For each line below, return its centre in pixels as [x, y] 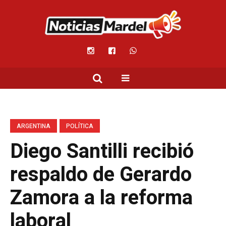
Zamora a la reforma [101, 198]
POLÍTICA [80, 126]
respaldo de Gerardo [101, 175]
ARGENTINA [34, 126]
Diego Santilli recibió [102, 152]
